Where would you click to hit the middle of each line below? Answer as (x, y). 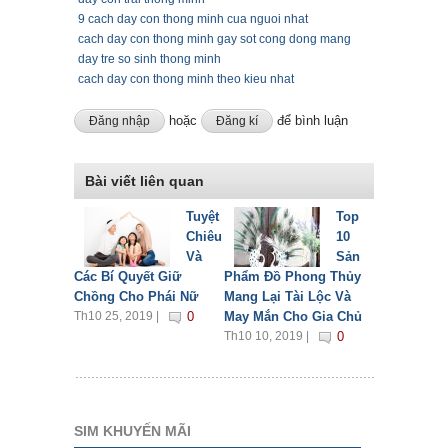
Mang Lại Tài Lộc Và (287, 297)
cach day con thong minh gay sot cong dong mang (214, 39)
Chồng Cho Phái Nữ (136, 297)
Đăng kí (237, 121)
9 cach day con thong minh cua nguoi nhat (193, 19)
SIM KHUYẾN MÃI (132, 431)
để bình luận (310, 121)
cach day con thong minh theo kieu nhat (186, 79)
